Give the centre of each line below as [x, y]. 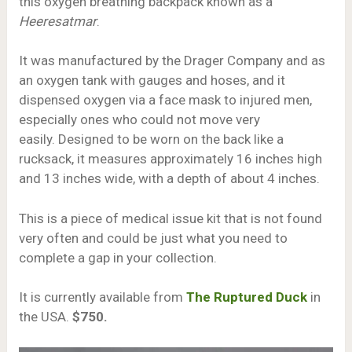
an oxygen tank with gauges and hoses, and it [152, 81]
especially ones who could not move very [139, 120]
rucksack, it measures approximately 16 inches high [170, 159]
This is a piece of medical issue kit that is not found [170, 218]
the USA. [45, 317]
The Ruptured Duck [246, 297]
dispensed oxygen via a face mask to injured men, [165, 100]
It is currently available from [102, 297]
